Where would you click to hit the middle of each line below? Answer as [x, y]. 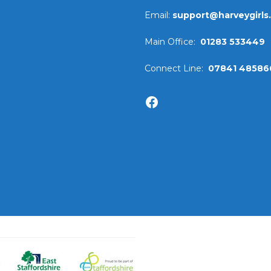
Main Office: [172, 42]
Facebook [163, 94]
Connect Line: [176, 68]
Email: [158, 15]
